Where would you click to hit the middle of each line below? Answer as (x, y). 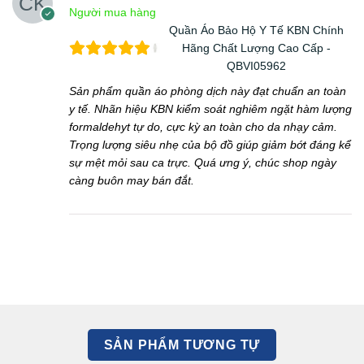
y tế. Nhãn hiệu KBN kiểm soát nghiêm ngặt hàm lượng (210, 108)
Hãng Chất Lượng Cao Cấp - (256, 48)
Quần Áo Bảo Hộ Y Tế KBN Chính (256, 30)
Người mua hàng (113, 12)
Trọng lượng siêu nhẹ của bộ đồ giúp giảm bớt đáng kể (210, 144)
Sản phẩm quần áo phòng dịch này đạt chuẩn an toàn (208, 91)
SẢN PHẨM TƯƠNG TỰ (182, 344)
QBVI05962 (256, 65)
